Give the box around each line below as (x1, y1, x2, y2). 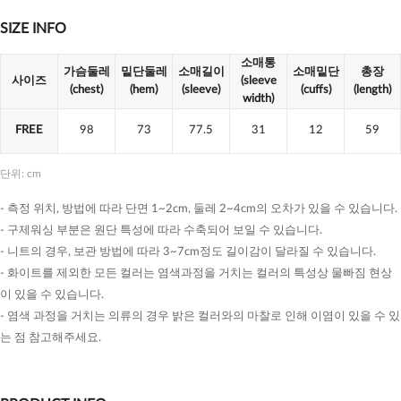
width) (243, 93, 274, 105)
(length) (354, 84, 391, 96)
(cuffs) (300, 84, 331, 96)
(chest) (70, 84, 103, 96)
